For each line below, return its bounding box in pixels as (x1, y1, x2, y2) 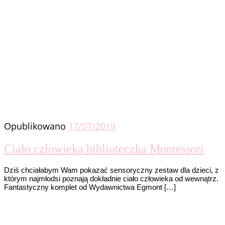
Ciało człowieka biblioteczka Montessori (4, 142, 204, 156)
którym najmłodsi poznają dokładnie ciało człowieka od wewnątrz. (4, 174, 218, 183)
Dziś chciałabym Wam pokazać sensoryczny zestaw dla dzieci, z (4, 166, 219, 175)
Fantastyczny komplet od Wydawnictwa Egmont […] (4, 183, 176, 192)
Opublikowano (4, 120, 68, 133)
